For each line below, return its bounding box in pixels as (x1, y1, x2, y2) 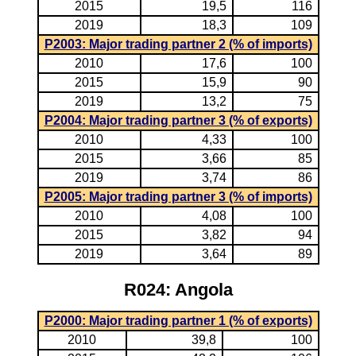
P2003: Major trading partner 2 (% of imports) (44, 37, 312, 51)
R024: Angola (123, 280, 233, 300)
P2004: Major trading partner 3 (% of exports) (44, 114, 312, 127)
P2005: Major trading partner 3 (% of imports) (44, 190, 312, 203)
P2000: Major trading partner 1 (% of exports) (44, 314, 312, 327)
